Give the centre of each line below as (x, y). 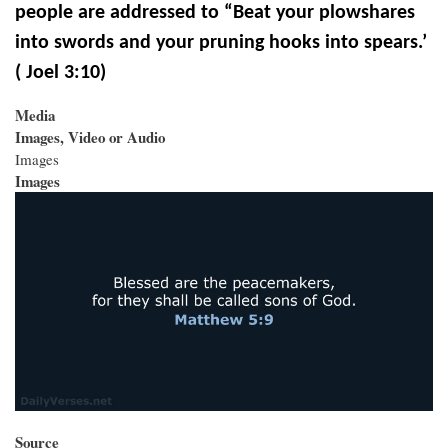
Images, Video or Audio (90, 136)
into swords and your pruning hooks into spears (216, 42)
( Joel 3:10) (60, 72)
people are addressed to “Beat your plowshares (215, 12)
